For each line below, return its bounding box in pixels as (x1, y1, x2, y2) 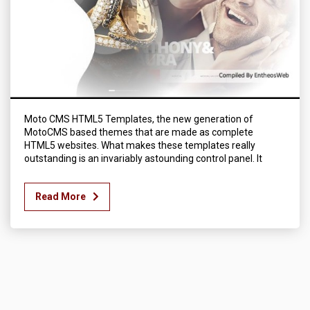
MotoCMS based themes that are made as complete (24, 127, 253, 138)
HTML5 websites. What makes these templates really (24, 140, 255, 151)
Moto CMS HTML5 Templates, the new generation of (24, 113, 253, 125)
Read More (35, 191, 86, 202)
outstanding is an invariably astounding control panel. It (24, 153, 262, 164)
